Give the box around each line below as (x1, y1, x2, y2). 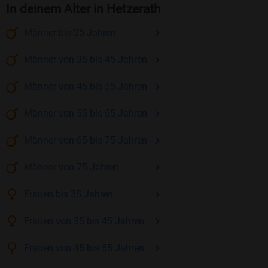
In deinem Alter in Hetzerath (6, 2, 161, 17)
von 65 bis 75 (56, 135, 118, 147)
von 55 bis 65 (56, 108, 118, 120)
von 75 (56, 162, 90, 173)
